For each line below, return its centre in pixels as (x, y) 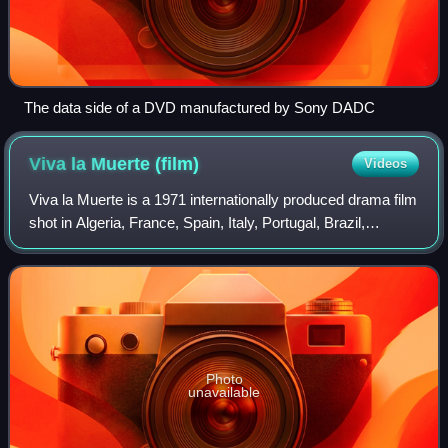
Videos (385, 164)
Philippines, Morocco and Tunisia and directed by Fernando (221, 246)
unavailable (224, 391)
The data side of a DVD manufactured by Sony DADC (199, 108)
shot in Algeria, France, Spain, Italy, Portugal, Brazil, (197, 223)
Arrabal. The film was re (107, 269)
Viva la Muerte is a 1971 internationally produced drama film (223, 200)
